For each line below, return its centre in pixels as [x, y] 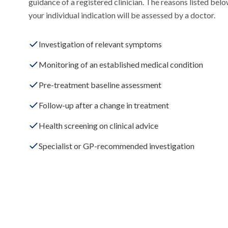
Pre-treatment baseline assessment [100, 85]
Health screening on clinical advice [98, 125]
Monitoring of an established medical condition [121, 64]
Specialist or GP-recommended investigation [117, 146]
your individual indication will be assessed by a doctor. [122, 15]
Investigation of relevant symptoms [100, 44]
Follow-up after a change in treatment [104, 105]
